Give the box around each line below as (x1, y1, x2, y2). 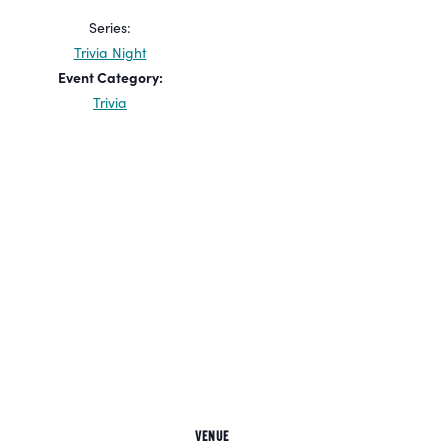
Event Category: (57, 67, 163, 87)
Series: (89, 17, 131, 37)
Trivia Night (73, 42, 147, 62)
